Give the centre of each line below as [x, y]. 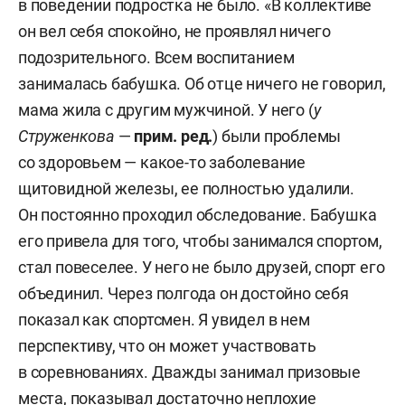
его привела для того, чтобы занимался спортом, [200, 240]
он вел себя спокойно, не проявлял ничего [174, 31]
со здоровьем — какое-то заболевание [162, 162]
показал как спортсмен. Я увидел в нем [164, 319]
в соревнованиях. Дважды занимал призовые [189, 372]
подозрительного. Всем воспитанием [156, 57]
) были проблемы [277, 136]
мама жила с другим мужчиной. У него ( [166, 109]
